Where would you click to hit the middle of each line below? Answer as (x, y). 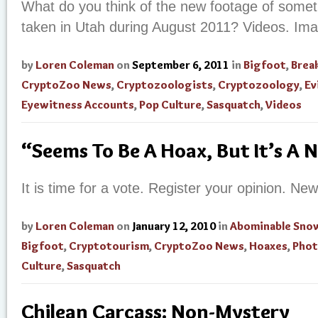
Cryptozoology (259, 85)
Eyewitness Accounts (78, 105)
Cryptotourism (109, 246)
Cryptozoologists (165, 85)
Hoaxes (268, 246)
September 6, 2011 (181, 65)
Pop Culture (170, 105)
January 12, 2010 (174, 226)
